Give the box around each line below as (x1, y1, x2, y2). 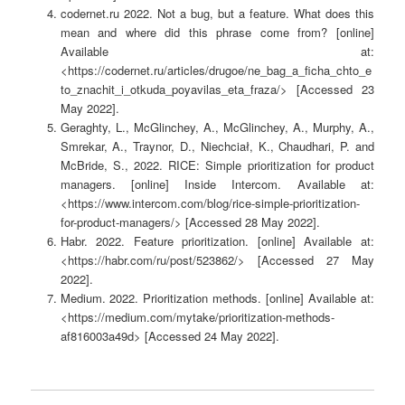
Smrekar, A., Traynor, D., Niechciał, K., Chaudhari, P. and (60, 137, 374, 155)
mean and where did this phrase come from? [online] (60, 24, 374, 42)
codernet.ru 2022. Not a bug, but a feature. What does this (60, 5, 374, 23)
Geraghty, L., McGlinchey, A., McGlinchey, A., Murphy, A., (60, 118, 374, 137)
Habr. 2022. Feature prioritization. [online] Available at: (60, 232, 374, 250)
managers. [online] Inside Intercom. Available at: (60, 175, 374, 193)
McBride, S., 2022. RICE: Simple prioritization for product (60, 156, 374, 174)
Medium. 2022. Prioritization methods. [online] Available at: (60, 289, 374, 307)
